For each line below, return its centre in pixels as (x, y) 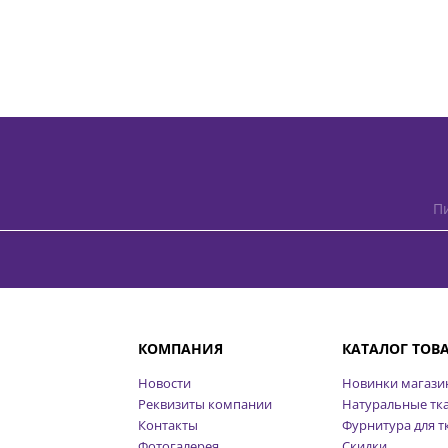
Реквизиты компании (204, 403)
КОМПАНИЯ (180, 348)
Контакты (167, 424)
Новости (164, 382)
